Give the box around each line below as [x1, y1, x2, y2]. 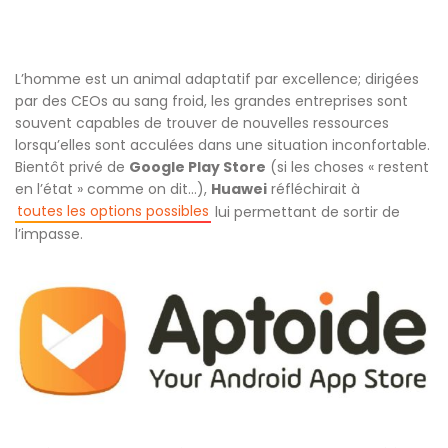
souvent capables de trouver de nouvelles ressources [15, 113, 389, 133]
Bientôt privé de [15, 157, 129, 177]
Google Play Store [129, 157, 266, 177]
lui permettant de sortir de [211, 202, 400, 222]
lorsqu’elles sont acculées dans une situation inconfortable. [15, 135, 430, 155]
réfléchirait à [267, 179, 360, 199]
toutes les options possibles [17, 201, 209, 221]
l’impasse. [15, 224, 83, 244]
